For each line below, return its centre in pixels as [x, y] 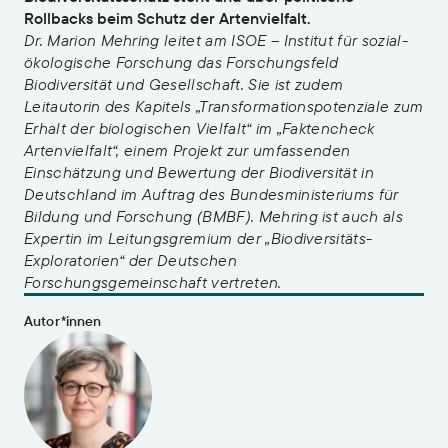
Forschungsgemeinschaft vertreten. [153, 282]
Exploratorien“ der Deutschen [130, 260]
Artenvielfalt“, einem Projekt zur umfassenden [187, 150]
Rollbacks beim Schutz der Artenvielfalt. [167, 18]
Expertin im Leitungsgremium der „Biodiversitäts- [198, 238]
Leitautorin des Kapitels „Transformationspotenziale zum [224, 106]
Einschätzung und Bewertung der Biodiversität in [199, 172]
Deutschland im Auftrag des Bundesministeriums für [211, 194]
